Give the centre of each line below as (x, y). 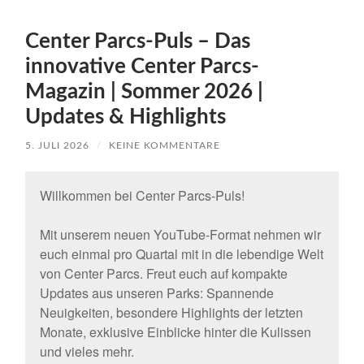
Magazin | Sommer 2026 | (145, 92)
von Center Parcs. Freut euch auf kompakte (163, 274)
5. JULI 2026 (58, 146)
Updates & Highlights (126, 117)
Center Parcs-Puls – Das (138, 42)
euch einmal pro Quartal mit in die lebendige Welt (181, 254)
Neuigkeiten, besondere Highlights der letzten (171, 313)
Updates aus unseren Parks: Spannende (156, 293)
